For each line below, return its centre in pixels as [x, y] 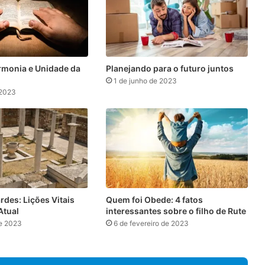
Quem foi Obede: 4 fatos [154, 199]
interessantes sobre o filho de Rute [176, 211]
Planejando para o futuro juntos [169, 68]
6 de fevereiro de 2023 [151, 223]
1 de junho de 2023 [145, 80]
